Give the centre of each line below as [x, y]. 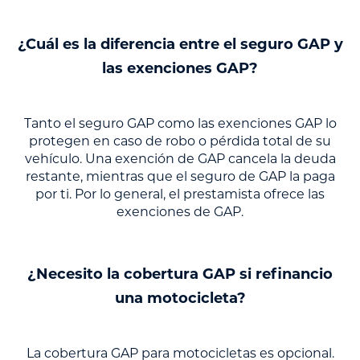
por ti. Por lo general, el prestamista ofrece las [180, 196]
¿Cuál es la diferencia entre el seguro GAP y [180, 46]
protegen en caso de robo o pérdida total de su [180, 143]
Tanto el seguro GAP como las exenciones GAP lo [180, 125]
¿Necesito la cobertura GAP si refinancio [180, 276]
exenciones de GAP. [180, 213]
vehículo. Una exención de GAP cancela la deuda [180, 160]
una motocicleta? [180, 300]
